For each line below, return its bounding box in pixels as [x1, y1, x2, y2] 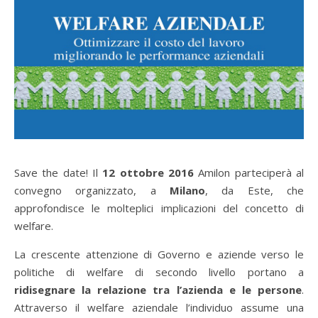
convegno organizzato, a [14, 183, 170, 198]
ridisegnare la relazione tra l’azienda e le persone [14, 283, 302, 297]
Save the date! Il [14, 165, 103, 180]
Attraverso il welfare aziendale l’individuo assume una [14, 300, 304, 315]
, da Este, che [205, 183, 304, 198]
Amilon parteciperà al [194, 165, 305, 180]
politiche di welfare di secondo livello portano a [14, 265, 304, 280]
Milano [170, 183, 205, 198]
